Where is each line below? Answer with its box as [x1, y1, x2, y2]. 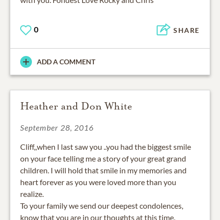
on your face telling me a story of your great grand [20, 154, 186, 164]
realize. [20, 189, 44, 199]
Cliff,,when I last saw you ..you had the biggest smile [20, 142, 191, 152]
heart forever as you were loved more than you [20, 177, 176, 187]
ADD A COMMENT [37, 57, 95, 66]
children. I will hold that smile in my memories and [20, 165, 187, 175]
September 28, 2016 [20, 123, 94, 133]
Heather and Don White [20, 100, 132, 113]
